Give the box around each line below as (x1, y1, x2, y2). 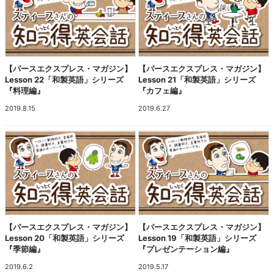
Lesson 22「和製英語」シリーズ (5, 75, 124, 85)
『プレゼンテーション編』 (138, 243, 234, 254)
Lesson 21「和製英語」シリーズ (138, 75, 256, 85)
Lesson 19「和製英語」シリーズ (138, 232, 257, 243)
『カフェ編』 (138, 86, 187, 96)
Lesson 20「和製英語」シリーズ (5, 232, 124, 243)
